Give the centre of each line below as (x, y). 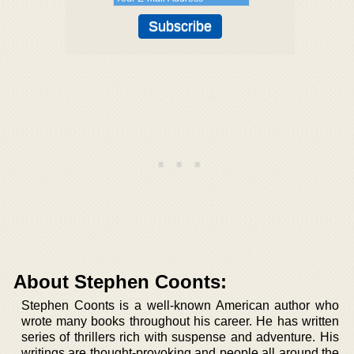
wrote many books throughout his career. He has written (180, 321)
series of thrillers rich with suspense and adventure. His (180, 337)
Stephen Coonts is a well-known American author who (180, 305)
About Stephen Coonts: (120, 281)
